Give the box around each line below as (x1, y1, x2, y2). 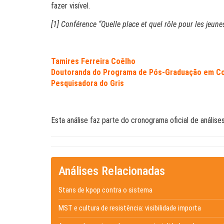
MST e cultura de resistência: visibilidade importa (58, 203, 201, 212)
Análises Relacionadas (58, 164, 165, 178)
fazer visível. (51, 1, 90, 10)
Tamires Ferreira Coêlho (51, 56, 135, 66)
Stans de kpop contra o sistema (58, 185, 152, 194)
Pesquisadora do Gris (51, 78, 124, 88)
